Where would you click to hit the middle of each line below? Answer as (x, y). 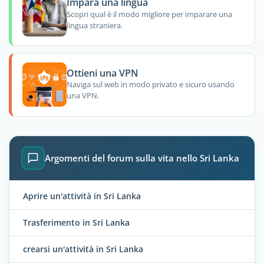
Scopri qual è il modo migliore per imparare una (149, 14)
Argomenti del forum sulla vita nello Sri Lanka (142, 158)
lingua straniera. (94, 25)
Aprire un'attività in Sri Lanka (82, 196)
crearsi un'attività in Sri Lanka (83, 249)
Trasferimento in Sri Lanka (76, 222)
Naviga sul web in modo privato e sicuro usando (150, 85)
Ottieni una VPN (102, 73)
